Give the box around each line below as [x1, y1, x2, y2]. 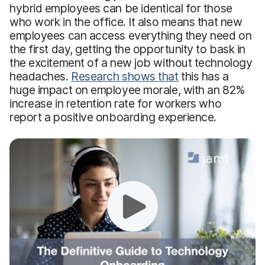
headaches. [9, 69, 72, 83]
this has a [178, 69, 229, 83]
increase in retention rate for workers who [9, 96, 222, 111]
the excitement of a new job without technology [9, 55, 253, 70]
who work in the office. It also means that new [9, 14, 243, 29]
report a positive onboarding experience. [9, 109, 217, 124]
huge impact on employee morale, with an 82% [9, 82, 245, 97]
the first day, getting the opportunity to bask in [9, 41, 246, 56]
